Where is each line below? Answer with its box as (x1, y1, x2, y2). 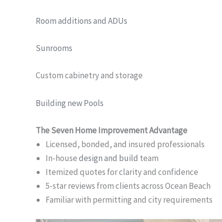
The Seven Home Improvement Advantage (36, 124, 187, 136)
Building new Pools (36, 97, 104, 109)
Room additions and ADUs (36, 15, 127, 26)
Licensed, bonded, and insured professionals (46, 138, 205, 150)
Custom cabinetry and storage (36, 70, 143, 81)
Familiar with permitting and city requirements (46, 194, 213, 205)
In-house (46, 152, 79, 164)
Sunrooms (36, 43, 72, 54)
